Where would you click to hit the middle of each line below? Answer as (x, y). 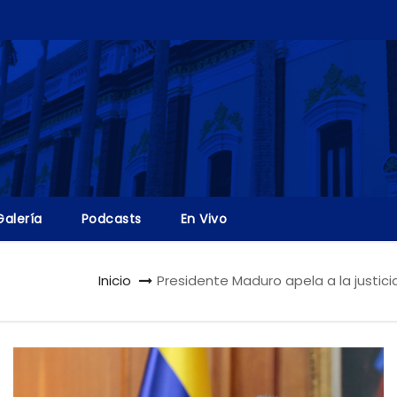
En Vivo (203, 219)
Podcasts (111, 219)
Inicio (115, 280)
